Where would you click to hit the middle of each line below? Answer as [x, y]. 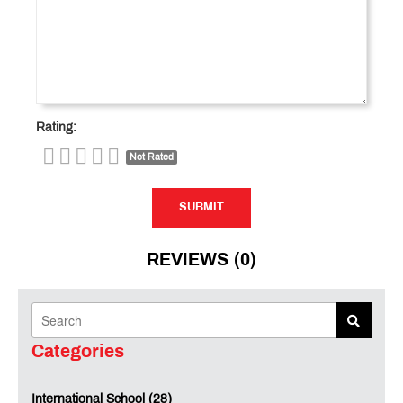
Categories [78, 353]
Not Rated [152, 158]
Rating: [56, 129]
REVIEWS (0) [201, 261]
